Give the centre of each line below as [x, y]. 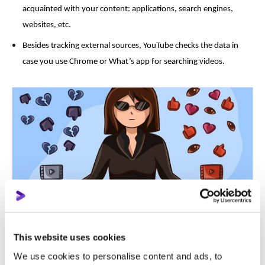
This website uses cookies [70, 237]
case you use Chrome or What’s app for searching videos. [125, 62]
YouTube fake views [187, 231]
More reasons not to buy [75, 231]
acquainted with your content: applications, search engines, [128, 9]
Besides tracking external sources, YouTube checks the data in [130, 46]
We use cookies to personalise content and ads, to [118, 256]
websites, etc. [48, 25]
